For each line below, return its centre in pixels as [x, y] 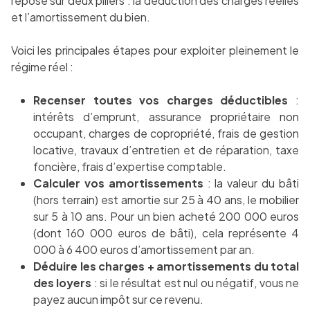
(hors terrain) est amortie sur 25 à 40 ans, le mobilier [166, 200]
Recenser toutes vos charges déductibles [161, 100]
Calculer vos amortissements [118, 183]
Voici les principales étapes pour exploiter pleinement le [155, 51]
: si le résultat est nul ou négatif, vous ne [195, 283]
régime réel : [42, 67]
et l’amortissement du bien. [81, 17]
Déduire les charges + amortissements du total [166, 266]
